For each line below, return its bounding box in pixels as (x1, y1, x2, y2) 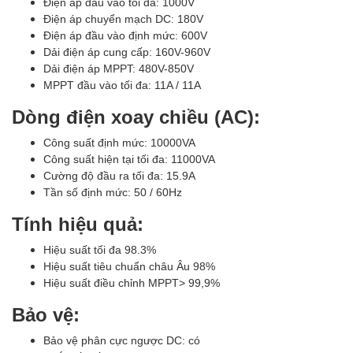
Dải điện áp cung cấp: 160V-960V (43, 45, 210, 58)
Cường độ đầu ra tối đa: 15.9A (43, 169, 195, 182)
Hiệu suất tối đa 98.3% (43, 243, 156, 256)
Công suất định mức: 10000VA (43, 136, 195, 149)
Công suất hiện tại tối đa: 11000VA (43, 152, 215, 165)
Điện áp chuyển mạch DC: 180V (43, 12, 203, 25)
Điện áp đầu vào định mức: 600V (43, 28, 207, 42)
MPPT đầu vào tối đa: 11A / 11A (43, 78, 201, 91)
